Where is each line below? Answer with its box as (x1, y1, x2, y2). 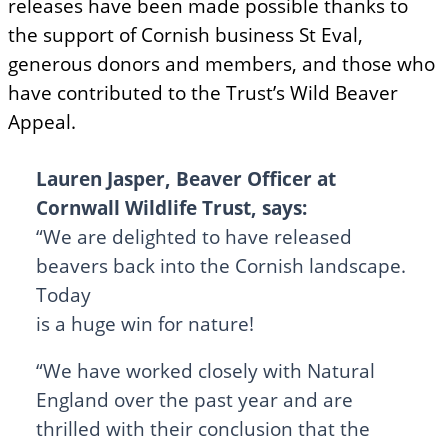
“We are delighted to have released (35, 223, 352, 249)
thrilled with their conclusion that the (35, 416, 370, 442)
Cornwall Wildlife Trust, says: (35, 194, 307, 220)
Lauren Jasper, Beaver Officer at (35, 165, 336, 191)
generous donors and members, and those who (8, 50, 435, 76)
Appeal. (8, 108, 76, 134)
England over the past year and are (35, 387, 353, 413)
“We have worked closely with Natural (35, 358, 375, 384)
